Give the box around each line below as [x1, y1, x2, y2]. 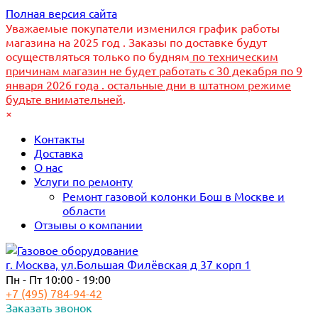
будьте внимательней [6, 92, 123, 106]
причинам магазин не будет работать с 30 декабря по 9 [6, 63, 302, 77]
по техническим [190, 49, 278, 63]
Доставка [34, 146, 83, 160]
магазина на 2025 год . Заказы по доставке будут [6, 35, 267, 49]
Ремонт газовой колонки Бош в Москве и [62, 189, 285, 203]
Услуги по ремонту [34, 174, 133, 188]
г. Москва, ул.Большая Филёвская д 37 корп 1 [6, 257, 251, 271]
